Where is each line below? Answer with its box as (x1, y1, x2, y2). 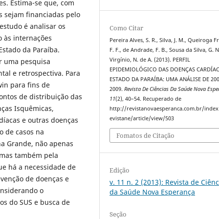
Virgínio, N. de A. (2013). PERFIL (109, 56, 191, 63)
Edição (109, 166, 130, 175)
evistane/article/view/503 (109, 114, 175, 122)
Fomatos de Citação (116, 131, 175, 140)
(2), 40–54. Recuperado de (115, 95, 182, 102)
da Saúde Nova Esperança (109, 187, 196, 197)
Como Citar (109, 23, 144, 32)
